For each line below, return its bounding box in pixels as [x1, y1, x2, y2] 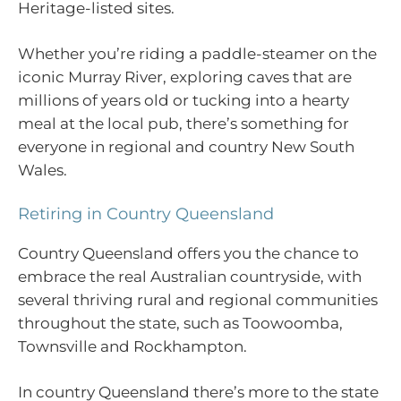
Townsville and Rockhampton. [18, 337, 247, 355]
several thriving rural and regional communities [18, 290, 378, 309]
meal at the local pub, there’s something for [18, 115, 349, 133]
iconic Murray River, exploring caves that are [18, 68, 352, 87]
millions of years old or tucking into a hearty [18, 91, 349, 110]
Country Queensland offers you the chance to [18, 243, 359, 262]
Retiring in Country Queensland [18, 203, 274, 224]
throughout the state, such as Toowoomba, [18, 313, 343, 332]
